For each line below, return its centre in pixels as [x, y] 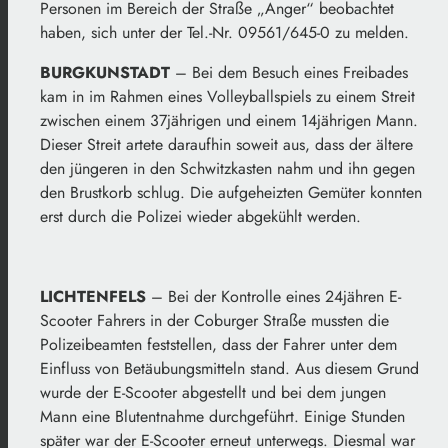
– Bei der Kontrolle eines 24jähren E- [273, 297]
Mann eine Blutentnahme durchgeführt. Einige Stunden [222, 417]
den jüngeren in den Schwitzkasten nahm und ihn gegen [227, 169]
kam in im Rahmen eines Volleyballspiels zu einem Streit [227, 97]
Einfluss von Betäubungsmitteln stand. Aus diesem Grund [229, 369]
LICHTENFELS [93, 297]
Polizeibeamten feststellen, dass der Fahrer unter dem [218, 345]
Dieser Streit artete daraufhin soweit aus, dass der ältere [226, 145]
